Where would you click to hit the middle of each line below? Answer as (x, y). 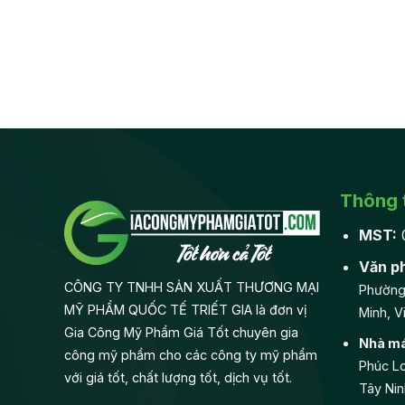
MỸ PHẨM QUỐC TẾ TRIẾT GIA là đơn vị (185, 309)
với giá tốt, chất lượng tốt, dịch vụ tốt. (178, 377)
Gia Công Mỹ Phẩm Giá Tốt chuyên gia (181, 332)
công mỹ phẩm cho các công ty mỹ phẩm (190, 354)
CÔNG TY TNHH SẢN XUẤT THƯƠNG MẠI (191, 287)
